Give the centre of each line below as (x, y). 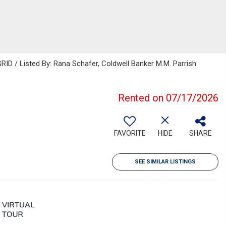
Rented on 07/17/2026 (168, 98)
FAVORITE (130, 133)
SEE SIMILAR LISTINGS (165, 162)
